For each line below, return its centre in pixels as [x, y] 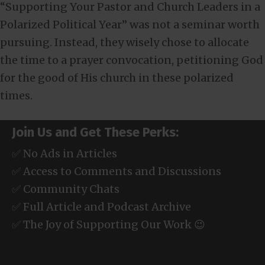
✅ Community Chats [66, 189]
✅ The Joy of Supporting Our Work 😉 [109, 225]
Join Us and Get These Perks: [95, 132]
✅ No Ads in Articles [64, 154]
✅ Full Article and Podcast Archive [101, 207]
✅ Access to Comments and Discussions [117, 172]
